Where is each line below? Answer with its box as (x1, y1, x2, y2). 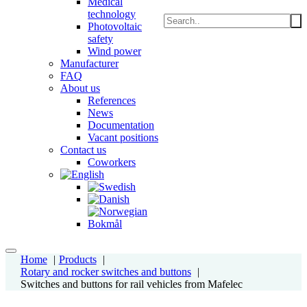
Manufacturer (60, 58, 119, 69)
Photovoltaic (88, 21, 142, 32)
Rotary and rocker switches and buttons (20, 266, 191, 278)
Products (58, 254, 97, 265)
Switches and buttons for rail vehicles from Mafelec (20, 278, 243, 290)
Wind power (88, 45, 141, 57)
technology (88, 8, 136, 20)
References (88, 95, 136, 106)
